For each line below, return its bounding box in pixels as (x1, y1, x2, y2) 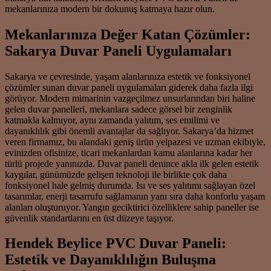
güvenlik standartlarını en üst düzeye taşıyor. (5, 212, 174, 223)
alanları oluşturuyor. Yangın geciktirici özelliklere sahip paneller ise (5, 201, 259, 212)
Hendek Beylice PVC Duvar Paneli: (5, 235, 226, 252)
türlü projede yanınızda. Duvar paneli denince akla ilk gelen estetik (5, 158, 259, 169)
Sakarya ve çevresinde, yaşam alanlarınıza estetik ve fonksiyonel (5, 71, 250, 82)
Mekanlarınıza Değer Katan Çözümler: (5, 26, 250, 42)
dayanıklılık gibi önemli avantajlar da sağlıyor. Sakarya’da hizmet (5, 125, 253, 136)
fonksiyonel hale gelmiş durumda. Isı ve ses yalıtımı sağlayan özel (5, 180, 255, 191)
